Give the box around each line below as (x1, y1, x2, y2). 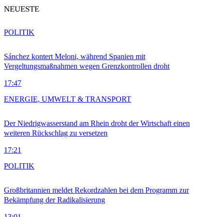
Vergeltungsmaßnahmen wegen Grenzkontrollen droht (4, 62, 170, 71)
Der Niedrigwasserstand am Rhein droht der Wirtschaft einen (4, 119, 190, 128)
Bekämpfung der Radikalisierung (4, 196, 105, 204)
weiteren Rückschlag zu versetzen (4, 129, 108, 138)
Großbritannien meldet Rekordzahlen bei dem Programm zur (4, 186, 189, 195)
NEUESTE (4, 4, 39, 14)
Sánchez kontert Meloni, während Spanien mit (4, 52, 145, 61)
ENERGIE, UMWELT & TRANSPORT (4, 95, 131, 104)
